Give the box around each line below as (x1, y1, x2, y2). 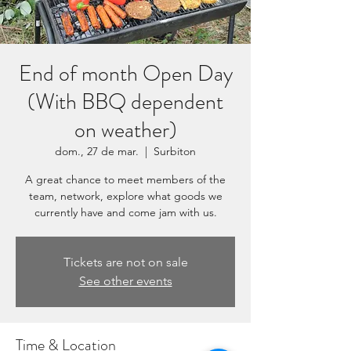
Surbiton (154, 144, 196, 158)
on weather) (74, 114, 177, 146)
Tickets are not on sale (63, 255, 188, 270)
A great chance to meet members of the (25, 172, 226, 186)
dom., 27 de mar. (55, 144, 139, 158)
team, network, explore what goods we (28, 189, 223, 203)
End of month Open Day (18, 58, 233, 89)
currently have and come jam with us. (34, 205, 217, 219)
